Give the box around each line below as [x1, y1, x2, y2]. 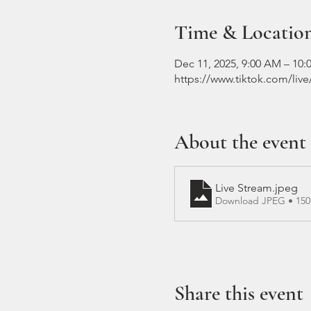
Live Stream [215, 180, 272, 194]
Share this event [174, 280, 303, 306]
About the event [174, 129, 306, 155]
